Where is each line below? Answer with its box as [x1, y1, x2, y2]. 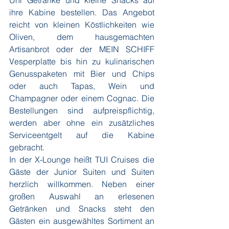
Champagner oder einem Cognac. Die [9, 93, 154, 103]
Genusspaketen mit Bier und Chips [9, 68, 154, 79]
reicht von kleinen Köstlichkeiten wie [9, 19, 154, 30]
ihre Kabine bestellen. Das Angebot [9, 7, 154, 17]
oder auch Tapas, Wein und [9, 81, 154, 91]
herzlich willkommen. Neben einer [9, 179, 154, 189]
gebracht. [9, 142, 44, 152]
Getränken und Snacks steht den [9, 203, 154, 214]
